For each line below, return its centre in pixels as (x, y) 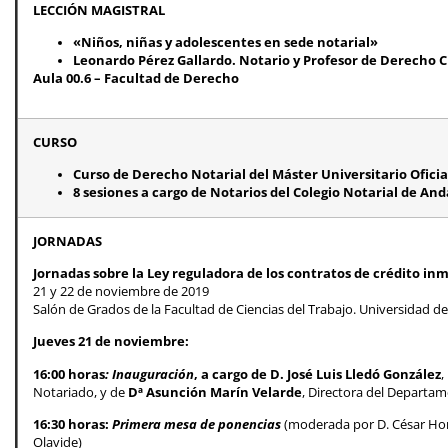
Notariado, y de (80, 392)
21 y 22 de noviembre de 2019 (121, 291)
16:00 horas (69, 374)
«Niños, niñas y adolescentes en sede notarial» (225, 42)
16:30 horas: (72, 425)
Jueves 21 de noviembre (109, 342)
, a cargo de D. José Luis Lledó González (317, 374)
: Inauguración (149, 374)
